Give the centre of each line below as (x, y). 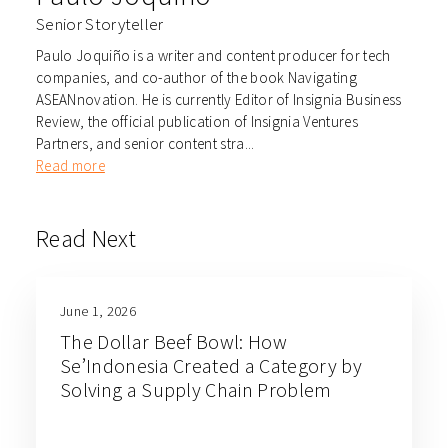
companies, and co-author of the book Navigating (197, 77)
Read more (70, 165)
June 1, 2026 (98, 310)
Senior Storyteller (100, 23)
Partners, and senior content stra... (145, 143)
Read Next (86, 238)
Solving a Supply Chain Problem (196, 389)
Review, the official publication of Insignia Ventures (197, 121)
